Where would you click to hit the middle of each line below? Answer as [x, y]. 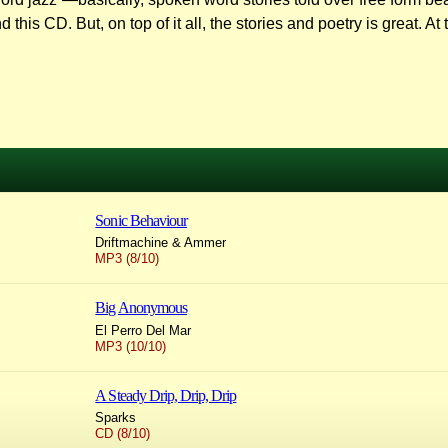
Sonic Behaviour [141, 220]
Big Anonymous [141, 308]
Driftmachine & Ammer [161, 243]
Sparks [116, 418]
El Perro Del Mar [143, 330]
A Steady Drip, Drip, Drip [166, 395]
